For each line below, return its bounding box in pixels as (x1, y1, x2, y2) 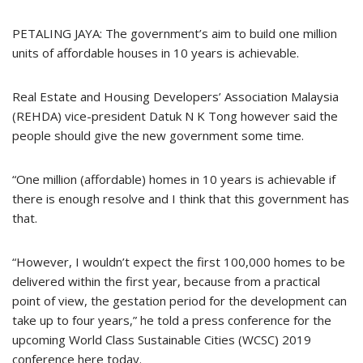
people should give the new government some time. (12, 126, 304, 143)
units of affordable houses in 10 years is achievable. (12, 44, 299, 61)
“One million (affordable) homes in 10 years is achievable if (12, 170, 335, 187)
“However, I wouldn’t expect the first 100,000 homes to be (12, 253, 345, 270)
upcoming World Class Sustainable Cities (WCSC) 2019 (12, 331, 311, 348)
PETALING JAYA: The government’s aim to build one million (12, 24, 337, 41)
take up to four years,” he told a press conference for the (12, 311, 331, 328)
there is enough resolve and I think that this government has (12, 190, 349, 207)
